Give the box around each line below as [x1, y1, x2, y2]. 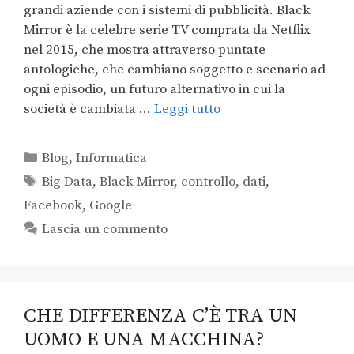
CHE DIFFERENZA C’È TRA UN [24, 303, 297, 328]
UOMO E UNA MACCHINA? [24, 326, 265, 352]
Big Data [42, 172, 93, 190]
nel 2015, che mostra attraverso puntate [24, 40, 265, 58]
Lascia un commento [42, 220, 168, 238]
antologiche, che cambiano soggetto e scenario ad [24, 60, 326, 78]
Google [89, 196, 132, 214]
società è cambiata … [24, 100, 154, 118]
